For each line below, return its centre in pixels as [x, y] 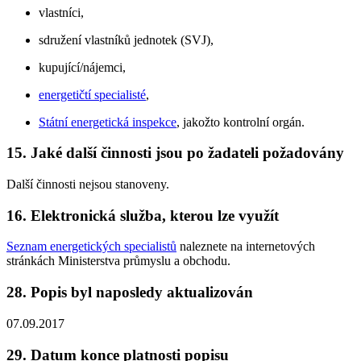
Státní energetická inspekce [108, 122]
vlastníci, [61, 12]
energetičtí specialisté [92, 94]
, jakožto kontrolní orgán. [241, 122]
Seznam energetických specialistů [91, 247]
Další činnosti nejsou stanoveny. [88, 184]
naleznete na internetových [246, 247]
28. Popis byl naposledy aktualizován [130, 293]
